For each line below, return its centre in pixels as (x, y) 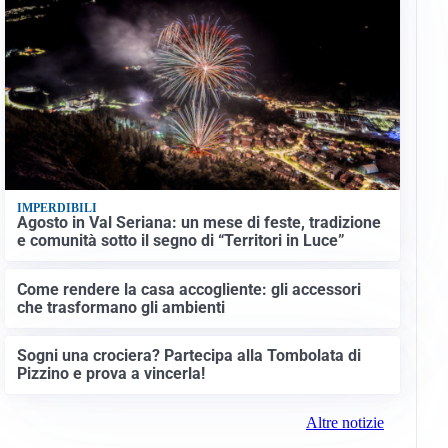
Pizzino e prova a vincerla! (110, 373)
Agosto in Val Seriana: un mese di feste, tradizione (198, 223)
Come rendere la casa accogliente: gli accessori (188, 289)
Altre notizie (344, 423)
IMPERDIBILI (56, 207)
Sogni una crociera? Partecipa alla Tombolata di (188, 355)
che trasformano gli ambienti (120, 307)
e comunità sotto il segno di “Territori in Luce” (180, 241)
